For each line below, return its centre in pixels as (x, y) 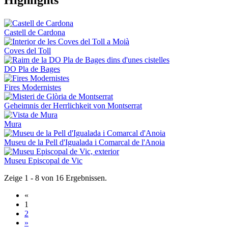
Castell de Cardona (35, 32)
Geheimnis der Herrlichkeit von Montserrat (73, 105)
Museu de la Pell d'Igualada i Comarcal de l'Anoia (84, 142)
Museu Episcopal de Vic (43, 160)
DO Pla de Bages (32, 69)
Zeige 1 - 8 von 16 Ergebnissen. (55, 178)
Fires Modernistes (33, 87)
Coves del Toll (27, 50)
